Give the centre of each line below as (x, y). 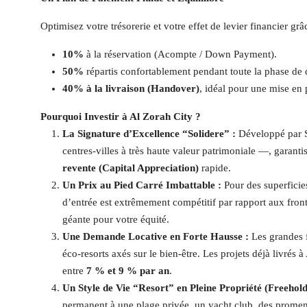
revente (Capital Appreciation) (131, 168)
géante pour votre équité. (116, 219)
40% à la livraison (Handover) (131, 88)
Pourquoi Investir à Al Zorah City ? (121, 116)
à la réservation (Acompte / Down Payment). (180, 54)
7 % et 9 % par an (128, 271)
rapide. (215, 168)
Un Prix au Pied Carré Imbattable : (142, 185)
